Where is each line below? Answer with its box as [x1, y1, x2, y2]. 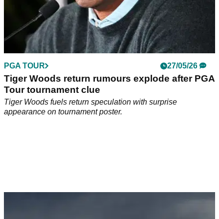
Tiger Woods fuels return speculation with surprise [4, 98, 177, 107]
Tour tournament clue [4, 85, 100, 95]
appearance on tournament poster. [4, 108, 122, 116]
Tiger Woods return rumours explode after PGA [4, 73, 215, 84]
